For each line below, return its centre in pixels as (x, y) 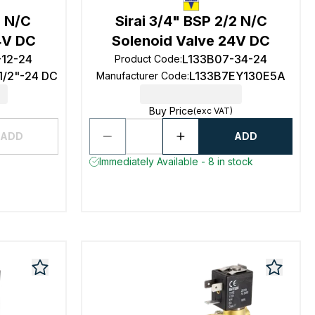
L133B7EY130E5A (238, 76)
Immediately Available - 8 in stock (176, 161)
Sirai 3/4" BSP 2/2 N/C (191, 21)
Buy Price (172, 111)
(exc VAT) (213, 111)
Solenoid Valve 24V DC (191, 41)
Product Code (148, 59)
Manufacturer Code (142, 76)
